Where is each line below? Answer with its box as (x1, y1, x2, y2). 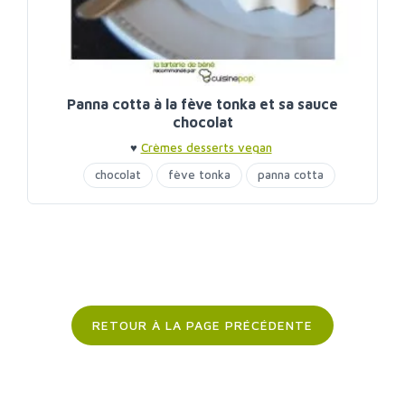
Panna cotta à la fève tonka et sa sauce (67, 96, 338, 113)
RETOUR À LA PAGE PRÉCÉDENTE (92, 317, 313, 334)
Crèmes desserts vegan (140, 140, 272, 155)
